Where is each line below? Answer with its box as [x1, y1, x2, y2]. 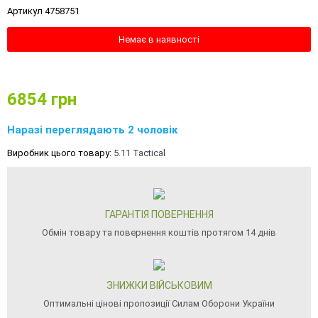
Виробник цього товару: [7, 147, 114, 158]
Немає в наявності [119, 33, 199, 45]
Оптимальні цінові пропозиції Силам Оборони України [43, 297, 275, 309]
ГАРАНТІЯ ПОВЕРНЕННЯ [104, 208, 214, 220]
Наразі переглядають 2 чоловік [7, 123, 177, 136]
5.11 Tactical [114, 147, 165, 158]
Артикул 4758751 [7, 5, 79, 16]
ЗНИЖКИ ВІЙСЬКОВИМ [106, 279, 212, 291]
